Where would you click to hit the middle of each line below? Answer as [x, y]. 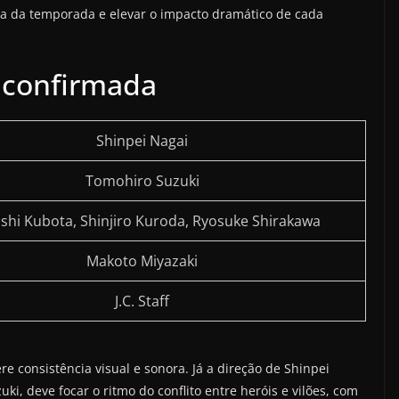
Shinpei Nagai [142, 141]
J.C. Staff [142, 301]
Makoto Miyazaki [142, 261]
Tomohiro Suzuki [142, 181]
